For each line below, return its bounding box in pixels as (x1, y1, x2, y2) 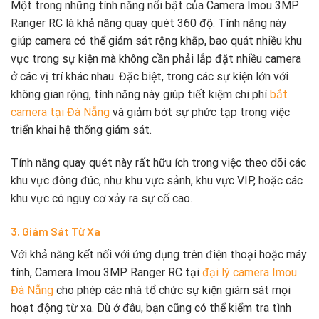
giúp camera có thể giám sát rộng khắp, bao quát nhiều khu (11, 34, 302, 48)
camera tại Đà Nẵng (11, 105, 110, 120)
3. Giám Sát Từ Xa (11, 224, 100, 238)
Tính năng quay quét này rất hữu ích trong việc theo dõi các (11, 156, 306, 170)
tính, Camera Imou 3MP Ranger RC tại (11, 265, 202, 279)
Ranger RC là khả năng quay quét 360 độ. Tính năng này (11, 16, 287, 31)
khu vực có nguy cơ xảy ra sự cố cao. (11, 192, 192, 206)
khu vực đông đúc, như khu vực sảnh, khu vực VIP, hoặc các (11, 174, 303, 188)
